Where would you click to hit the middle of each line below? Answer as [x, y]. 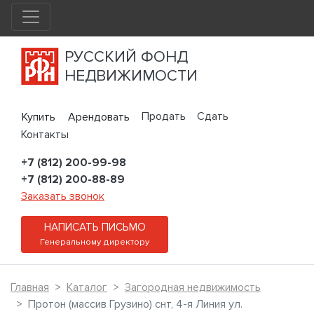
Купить [39, 117]
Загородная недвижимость [193, 288]
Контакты [45, 135]
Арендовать [99, 117]
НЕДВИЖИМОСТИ [131, 76]
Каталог [87, 288]
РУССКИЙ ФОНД [126, 57]
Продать [164, 116]
